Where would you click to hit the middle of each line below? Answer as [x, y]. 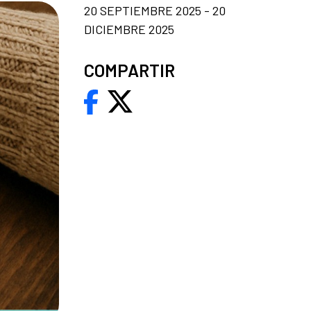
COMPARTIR [129, 70]
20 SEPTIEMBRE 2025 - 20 [155, 10]
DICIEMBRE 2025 [129, 29]
